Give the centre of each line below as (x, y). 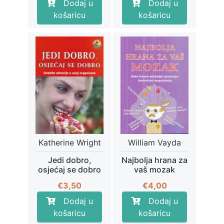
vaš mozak (154, 170)
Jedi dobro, (69, 160)
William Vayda (154, 143)
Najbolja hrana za (154, 160)
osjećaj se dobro (69, 170)
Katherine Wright (69, 143)
